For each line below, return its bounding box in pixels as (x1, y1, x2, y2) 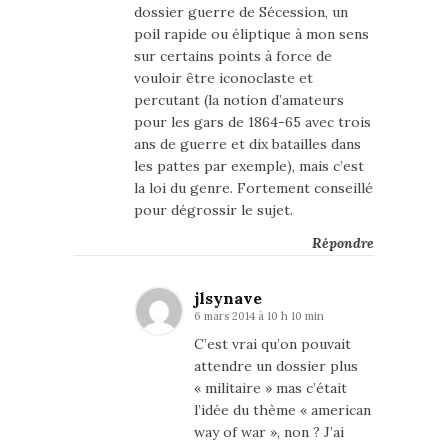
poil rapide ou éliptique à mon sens (134, 25, 369, 44)
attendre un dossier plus (194, 357, 358, 376)
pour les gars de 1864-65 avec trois (134, 113, 371, 132)
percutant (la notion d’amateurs (134, 91, 344, 110)
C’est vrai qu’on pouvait (194, 335, 351, 354)
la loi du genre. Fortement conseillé (134, 179, 373, 198)
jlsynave (194, 288, 262, 309)
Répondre (312, 234, 374, 253)
